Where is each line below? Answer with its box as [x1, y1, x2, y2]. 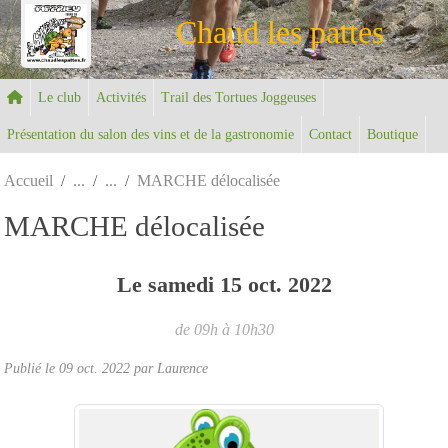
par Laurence [130, 359, 208, 376]
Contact [309, 126, 352, 142]
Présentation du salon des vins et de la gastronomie [7, 126, 294, 142]
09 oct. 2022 [59, 359, 130, 376]
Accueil [4, 171, 53, 189]
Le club [38, 89, 81, 105]
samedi [147, 271, 220, 297]
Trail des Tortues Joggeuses [161, 89, 316, 105]
